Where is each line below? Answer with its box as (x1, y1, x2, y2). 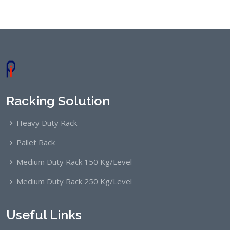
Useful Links (6, 206, 82, 222)
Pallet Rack (16, 137, 55, 148)
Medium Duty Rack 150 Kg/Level (16, 157, 132, 167)
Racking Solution (6, 92, 110, 108)
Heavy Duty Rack (16, 118, 77, 128)
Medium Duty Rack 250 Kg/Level (16, 176, 132, 187)
